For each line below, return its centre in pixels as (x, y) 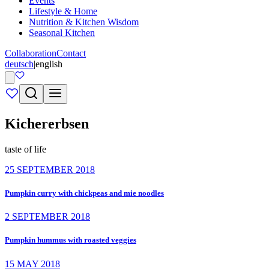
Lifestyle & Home (63, 11)
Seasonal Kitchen (62, 33)
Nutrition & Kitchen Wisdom (84, 22)
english (49, 64)
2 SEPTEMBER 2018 (47, 217)
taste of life (26, 149)
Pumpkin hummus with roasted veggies (71, 240)
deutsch (19, 64)
